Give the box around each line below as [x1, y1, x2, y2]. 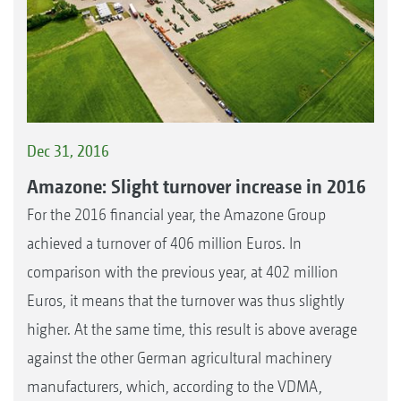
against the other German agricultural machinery [27, 347, 332, 367]
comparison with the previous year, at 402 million [27, 261, 338, 281]
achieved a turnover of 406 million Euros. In [27, 233, 302, 252]
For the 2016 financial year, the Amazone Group [27, 204, 326, 224]
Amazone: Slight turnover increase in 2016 [27, 174, 366, 198]
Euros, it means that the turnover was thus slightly [27, 290, 345, 310]
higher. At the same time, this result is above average [27, 319, 357, 338]
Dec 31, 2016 [27, 141, 109, 161]
